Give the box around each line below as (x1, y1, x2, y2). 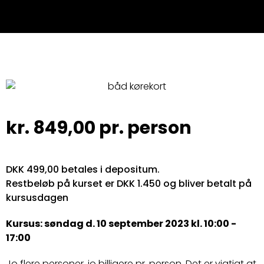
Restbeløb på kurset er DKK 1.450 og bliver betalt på (6, 176, 252, 190)
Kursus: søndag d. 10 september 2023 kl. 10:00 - (6, 216, 236, 230)
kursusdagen (6, 190, 68, 204)
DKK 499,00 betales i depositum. (6, 162, 160, 176)
